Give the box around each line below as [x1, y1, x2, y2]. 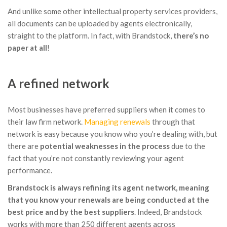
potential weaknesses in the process [40, 141, 170, 151]
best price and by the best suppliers [8, 207, 134, 217]
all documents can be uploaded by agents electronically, [8, 19, 192, 28]
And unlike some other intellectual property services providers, [8, 7, 217, 16]
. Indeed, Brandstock [134, 207, 202, 217]
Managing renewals [84, 117, 152, 127]
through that [152, 117, 195, 127]
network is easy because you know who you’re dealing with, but [8, 129, 217, 139]
